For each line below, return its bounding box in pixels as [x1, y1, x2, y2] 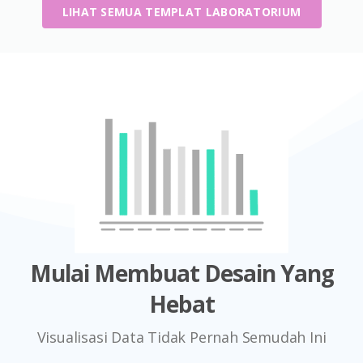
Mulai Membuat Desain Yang [29, 257, 334, 288]
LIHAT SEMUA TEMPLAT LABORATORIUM [62, 3, 301, 19]
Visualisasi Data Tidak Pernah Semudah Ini [36, 327, 327, 347]
